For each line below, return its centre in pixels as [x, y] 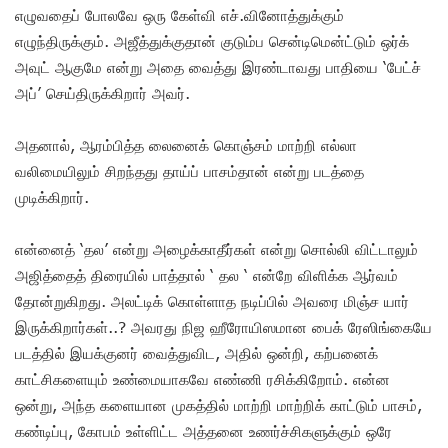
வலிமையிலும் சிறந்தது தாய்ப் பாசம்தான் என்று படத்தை [189, 170]
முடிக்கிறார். [52, 196]
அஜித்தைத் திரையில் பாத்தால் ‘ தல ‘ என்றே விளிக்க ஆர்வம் [206, 274]
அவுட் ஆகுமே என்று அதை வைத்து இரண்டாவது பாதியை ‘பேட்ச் [218, 66]
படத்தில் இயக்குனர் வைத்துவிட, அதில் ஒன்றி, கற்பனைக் [196, 352]
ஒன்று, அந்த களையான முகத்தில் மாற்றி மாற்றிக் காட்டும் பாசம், [218, 404]
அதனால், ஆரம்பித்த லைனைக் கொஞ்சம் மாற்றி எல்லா [186, 144]
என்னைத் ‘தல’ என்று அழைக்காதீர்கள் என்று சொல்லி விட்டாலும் [216, 248]
